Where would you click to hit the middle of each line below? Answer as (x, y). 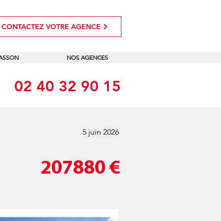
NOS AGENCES (87, 57)
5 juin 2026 (101, 132)
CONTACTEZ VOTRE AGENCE (51, 27)
